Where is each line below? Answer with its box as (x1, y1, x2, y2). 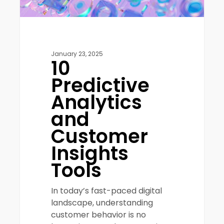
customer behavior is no (51, 209, 146, 221)
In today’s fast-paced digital (51, 185, 162, 197)
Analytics (51, 89, 142, 116)
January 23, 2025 (51, 49, 103, 58)
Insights (51, 140, 129, 167)
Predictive (51, 72, 150, 99)
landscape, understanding (51, 197, 153, 209)
